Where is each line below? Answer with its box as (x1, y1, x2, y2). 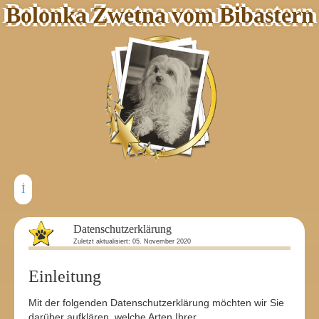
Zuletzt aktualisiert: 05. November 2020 (73, 238, 191, 245)
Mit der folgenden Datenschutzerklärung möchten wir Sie (28, 297, 284, 308)
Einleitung (28, 267, 101, 286)
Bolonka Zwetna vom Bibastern (5, 2, 314, 28)
